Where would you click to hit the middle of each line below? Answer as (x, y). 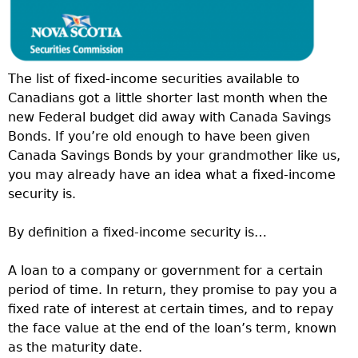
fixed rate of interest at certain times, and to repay (171, 308)
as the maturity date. (75, 347)
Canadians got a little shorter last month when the (168, 97)
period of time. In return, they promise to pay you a (173, 289)
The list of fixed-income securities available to (154, 78)
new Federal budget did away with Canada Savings (169, 117)
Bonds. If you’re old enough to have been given (159, 136)
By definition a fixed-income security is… (137, 232)
